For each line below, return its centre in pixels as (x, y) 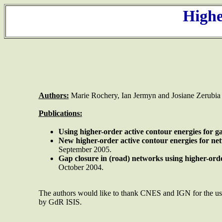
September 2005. (85, 149)
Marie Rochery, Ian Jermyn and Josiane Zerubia (145, 95)
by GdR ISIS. (60, 202)
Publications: (60, 113)
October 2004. (81, 167)
